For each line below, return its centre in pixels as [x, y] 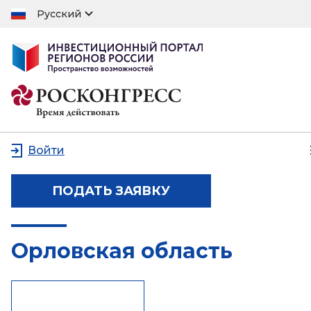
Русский [59, 14]
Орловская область [122, 251]
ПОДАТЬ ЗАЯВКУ [111, 191]
